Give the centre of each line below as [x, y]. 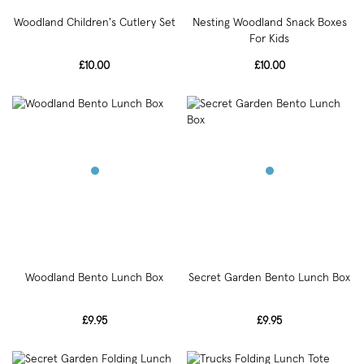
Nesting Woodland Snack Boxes [269, 22]
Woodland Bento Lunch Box [95, 277]
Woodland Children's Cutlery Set [94, 22]
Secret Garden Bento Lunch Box [270, 277]
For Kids [270, 39]
